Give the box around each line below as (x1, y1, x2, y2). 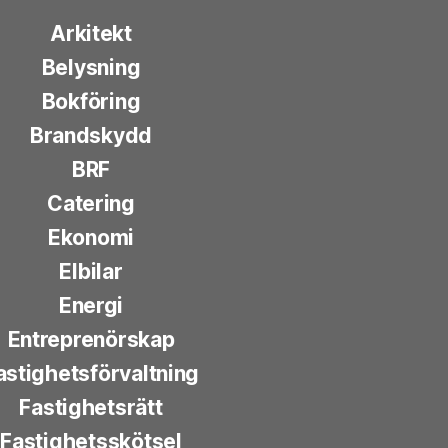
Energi (58, 293, 124, 319)
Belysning (41, 55, 141, 81)
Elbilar (59, 259, 123, 285)
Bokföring (41, 89, 141, 115)
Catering (47, 191, 135, 217)
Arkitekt (50, 21, 132, 47)
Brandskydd (29, 123, 153, 149)
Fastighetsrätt (19, 395, 163, 421)
